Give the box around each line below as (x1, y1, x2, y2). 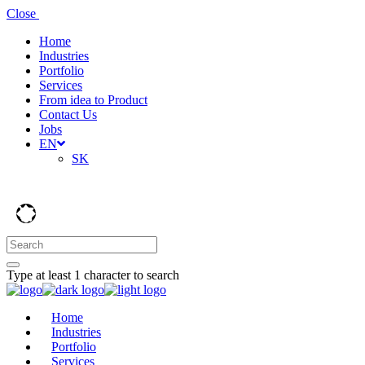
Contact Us (39, 108, 97, 121)
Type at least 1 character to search (7, 268, 179, 282)
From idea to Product (39, 93, 147, 107)
